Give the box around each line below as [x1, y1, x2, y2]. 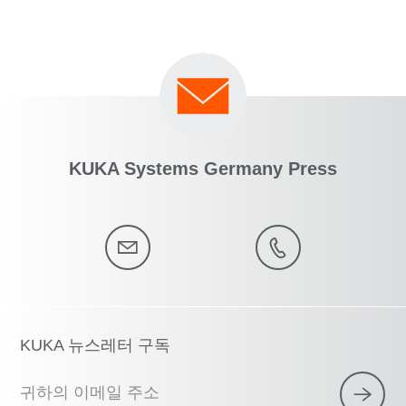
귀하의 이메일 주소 [20, 383, 160, 402]
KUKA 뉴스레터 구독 [20, 336, 171, 355]
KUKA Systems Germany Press [69, 159, 337, 179]
